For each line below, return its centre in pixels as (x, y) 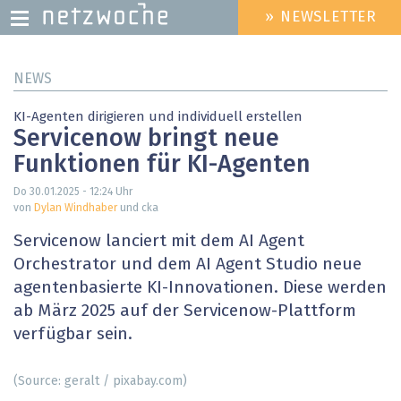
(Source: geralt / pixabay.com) (100, 381)
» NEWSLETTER (321, 18)
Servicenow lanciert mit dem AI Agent (159, 242)
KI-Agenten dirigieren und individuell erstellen (158, 117)
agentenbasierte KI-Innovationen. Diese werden (200, 288)
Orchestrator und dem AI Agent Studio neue (188, 265)
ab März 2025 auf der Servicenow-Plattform (185, 311)
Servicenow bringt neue (146, 140)
